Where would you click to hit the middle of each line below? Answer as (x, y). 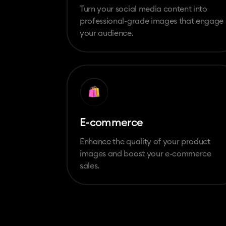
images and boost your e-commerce (146, 154)
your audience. (107, 33)
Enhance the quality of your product (145, 142)
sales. (90, 166)
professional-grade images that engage (152, 21)
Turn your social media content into (144, 9)
